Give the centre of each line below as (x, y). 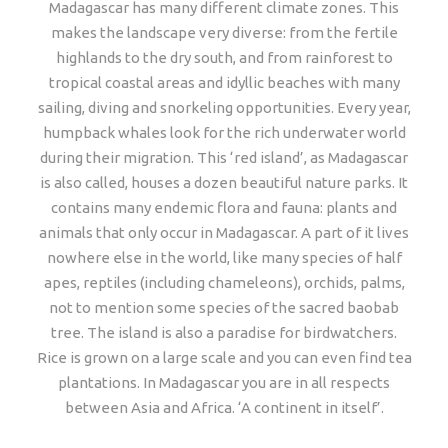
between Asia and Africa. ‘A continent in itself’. (224, 407)
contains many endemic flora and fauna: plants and (224, 207)
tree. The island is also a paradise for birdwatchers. (224, 332)
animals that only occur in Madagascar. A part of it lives (224, 232)
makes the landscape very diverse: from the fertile (224, 32)
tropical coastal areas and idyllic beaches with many (224, 82)
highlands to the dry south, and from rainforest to (224, 57)
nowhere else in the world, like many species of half (224, 257)
